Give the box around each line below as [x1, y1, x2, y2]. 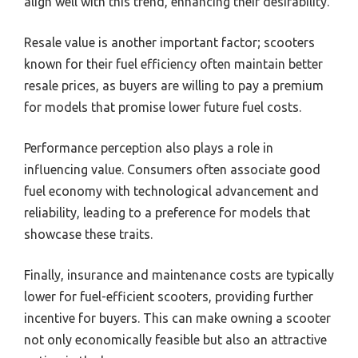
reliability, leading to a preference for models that [24, 205, 310, 220]
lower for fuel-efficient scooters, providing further [24, 288, 313, 304]
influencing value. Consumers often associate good [24, 161, 320, 177]
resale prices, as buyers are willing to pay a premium [24, 78, 324, 93]
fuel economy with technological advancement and [24, 183, 319, 198]
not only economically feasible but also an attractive [24, 332, 327, 347]
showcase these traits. [24, 226, 153, 241]
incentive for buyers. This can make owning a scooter [24, 310, 331, 325]
